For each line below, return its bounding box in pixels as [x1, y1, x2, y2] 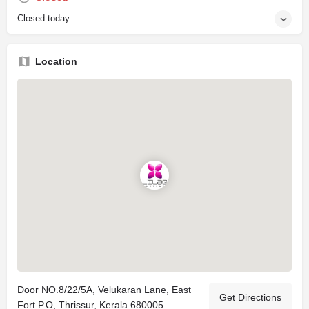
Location [35, 56, 77, 67]
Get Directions [219, 292, 281, 303]
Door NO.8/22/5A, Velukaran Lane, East [17, 284, 191, 295]
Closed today [17, 13, 70, 23]
